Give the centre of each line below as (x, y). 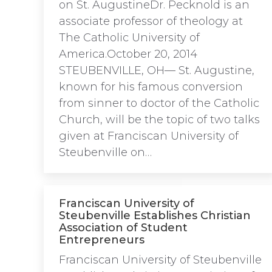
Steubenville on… (105, 152)
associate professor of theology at (151, 21)
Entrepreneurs (102, 240)
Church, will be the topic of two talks (159, 120)
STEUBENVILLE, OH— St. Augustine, (157, 70)
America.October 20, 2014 (128, 54)
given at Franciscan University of (149, 136)
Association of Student (123, 228)
